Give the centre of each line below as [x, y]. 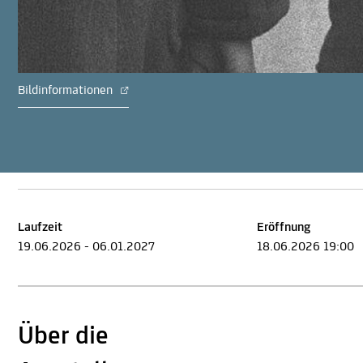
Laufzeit [40, 228]
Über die [63, 337]
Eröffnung [284, 228]
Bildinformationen [67, 91]
